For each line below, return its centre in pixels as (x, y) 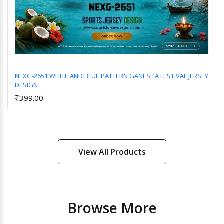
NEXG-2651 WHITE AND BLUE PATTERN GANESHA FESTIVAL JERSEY (112, 76)
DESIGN (26, 85)
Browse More (112, 208)
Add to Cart (115, 93)
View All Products (112, 152)
